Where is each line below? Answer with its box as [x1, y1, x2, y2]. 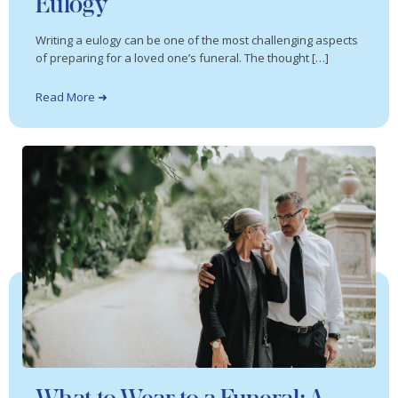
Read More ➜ [36, 89, 107, 106]
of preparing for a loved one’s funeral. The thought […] [36, 50, 329, 67]
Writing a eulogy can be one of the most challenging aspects [36, 32, 358, 49]
